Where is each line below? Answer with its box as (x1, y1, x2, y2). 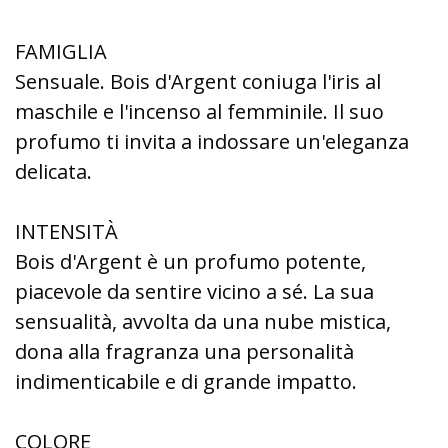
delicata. (15, 158, 92, 185)
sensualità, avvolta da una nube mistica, (15, 308, 391, 335)
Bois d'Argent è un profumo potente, (15, 248, 366, 275)
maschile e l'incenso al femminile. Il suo (15, 98, 384, 125)
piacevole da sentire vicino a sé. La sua (15, 278, 374, 305)
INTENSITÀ (15, 218, 118, 245)
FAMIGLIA (15, 38, 107, 65)
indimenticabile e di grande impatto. (15, 368, 357, 395)
